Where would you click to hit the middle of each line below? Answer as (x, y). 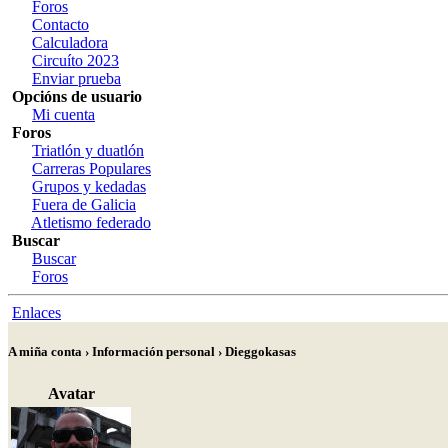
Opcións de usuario (77, 96)
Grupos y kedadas (89, 186)
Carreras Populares (91, 168)
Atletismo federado (91, 222)
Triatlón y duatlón (88, 150)
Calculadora (70, 42)
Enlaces (36, 312)
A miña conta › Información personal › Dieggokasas (152, 352)
